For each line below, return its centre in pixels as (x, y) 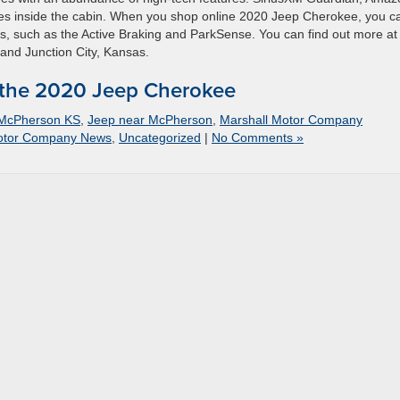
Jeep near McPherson (150, 120)
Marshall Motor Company (291, 120)
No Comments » (258, 138)
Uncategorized (160, 138)
